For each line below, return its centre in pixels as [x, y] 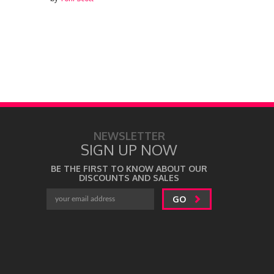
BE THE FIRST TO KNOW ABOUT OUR [129, 168]
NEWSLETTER [129, 136]
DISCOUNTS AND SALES [129, 178]
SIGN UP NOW [129, 150]
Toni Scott [255, 6]
